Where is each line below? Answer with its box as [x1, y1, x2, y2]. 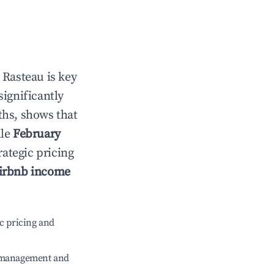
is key [44, 70, 77, 85]
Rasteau [2, 70, 45, 85]
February [13, 127, 61, 142]
